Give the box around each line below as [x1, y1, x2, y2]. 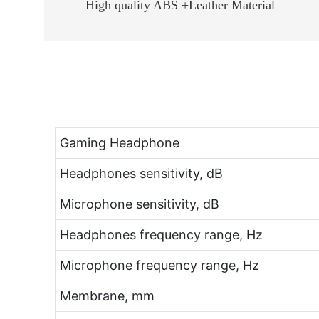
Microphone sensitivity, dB [59, 197, 219, 212]
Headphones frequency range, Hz [59, 227, 263, 243]
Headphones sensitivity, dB [59, 166, 223, 182]
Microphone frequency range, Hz [59, 258, 259, 273]
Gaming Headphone [59, 135, 187, 151]
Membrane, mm [59, 288, 155, 304]
